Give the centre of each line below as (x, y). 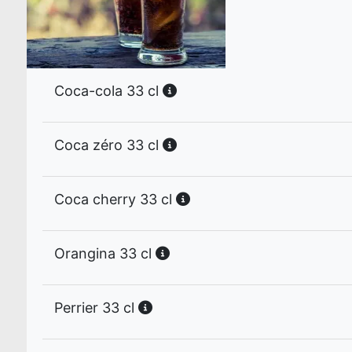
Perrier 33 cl (96, 308)
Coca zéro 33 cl (108, 145)
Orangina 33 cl (105, 253)
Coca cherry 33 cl (115, 199)
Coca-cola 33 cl (108, 91)
